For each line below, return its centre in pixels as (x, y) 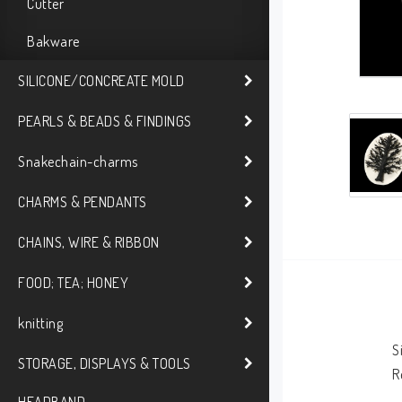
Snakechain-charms (78, 161)
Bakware (53, 41)
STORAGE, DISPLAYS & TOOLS (105, 363)
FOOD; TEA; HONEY (73, 282)
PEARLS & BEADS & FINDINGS (105, 121)
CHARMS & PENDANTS (83, 201)
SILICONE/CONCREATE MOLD (101, 80)
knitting (40, 323)
